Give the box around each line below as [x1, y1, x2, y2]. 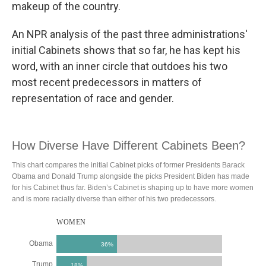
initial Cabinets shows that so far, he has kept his [12, 44, 240, 56]
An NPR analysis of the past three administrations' [12, 28, 248, 40]
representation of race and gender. [12, 92, 174, 104]
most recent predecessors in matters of [12, 76, 202, 88]
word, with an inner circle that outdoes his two [12, 60, 227, 72]
